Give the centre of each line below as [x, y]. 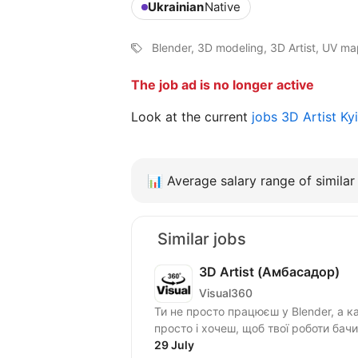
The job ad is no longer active [223, 85]
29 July [174, 345]
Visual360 [226, 292]
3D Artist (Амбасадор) [269, 272]
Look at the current [191, 117]
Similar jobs [202, 239]
